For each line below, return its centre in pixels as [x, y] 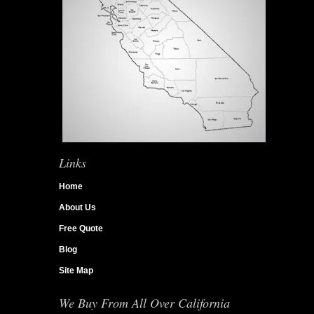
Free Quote [81, 228]
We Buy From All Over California [144, 302]
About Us [77, 207]
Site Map [76, 270]
